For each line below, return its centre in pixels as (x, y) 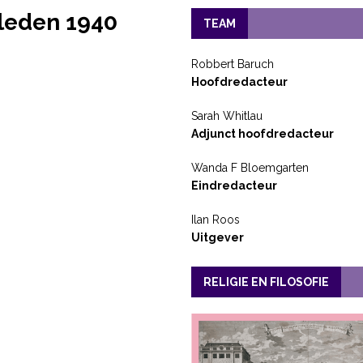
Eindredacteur (234, 185)
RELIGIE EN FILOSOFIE (266, 282)
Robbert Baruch (232, 64)
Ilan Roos (215, 219)
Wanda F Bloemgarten (250, 167)
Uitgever (217, 237)
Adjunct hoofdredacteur (262, 133)
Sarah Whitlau (226, 115)
